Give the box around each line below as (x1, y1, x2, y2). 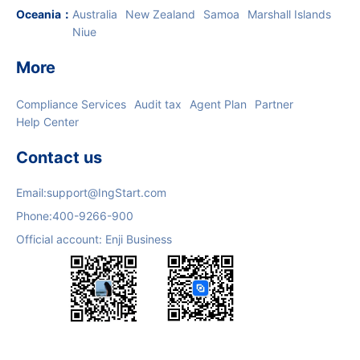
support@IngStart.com (47, 186, 166, 199)
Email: (16, 186, 47, 199)
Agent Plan (190, 97, 247, 111)
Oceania (16, 7, 61, 21)
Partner (255, 97, 293, 111)
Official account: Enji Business (16, 232, 172, 246)
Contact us (16, 148, 102, 167)
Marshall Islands (247, 7, 331, 21)
